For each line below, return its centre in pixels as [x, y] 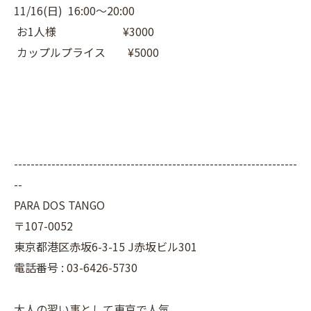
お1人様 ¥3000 [84, 32]
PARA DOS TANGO [59, 205]
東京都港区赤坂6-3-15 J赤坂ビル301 [106, 247]
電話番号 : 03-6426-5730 [76, 268]
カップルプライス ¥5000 [86, 52]
